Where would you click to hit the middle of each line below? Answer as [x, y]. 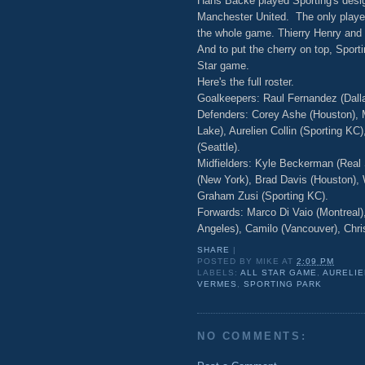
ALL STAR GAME [279, 273]
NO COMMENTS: [252, 336]
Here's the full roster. [246, 81]
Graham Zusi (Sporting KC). [263, 196]
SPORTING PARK [283, 284]
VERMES [218, 284]
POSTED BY [227, 262]
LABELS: [219, 273]
